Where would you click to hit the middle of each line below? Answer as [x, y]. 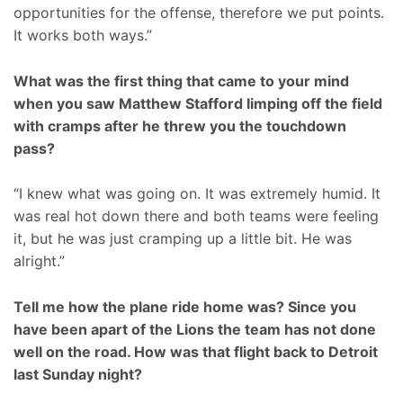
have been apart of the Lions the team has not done [195, 329]
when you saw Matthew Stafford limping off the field [198, 103]
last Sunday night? [78, 374]
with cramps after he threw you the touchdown [180, 125]
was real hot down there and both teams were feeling [196, 216]
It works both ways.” [83, 36]
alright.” [39, 261]
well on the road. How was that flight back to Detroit [196, 351]
